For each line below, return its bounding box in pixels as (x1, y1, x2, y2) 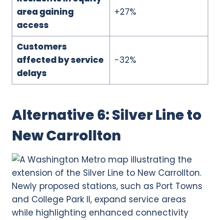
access (16, 19, 49, 31)
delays (16, 67, 47, 79)
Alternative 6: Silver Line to (12, 105, 201, 125)
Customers (16, 40, 67, 53)
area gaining (16, 5, 74, 18)
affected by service (16, 54, 104, 66)
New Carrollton (12, 126, 121, 145)
